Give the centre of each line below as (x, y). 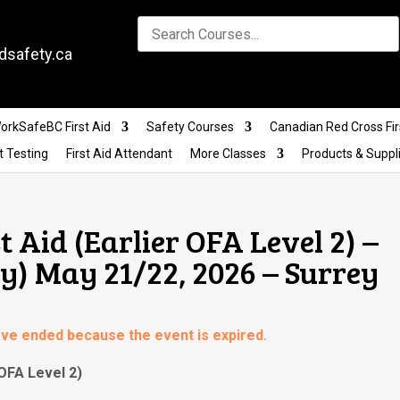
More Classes (228, 154)
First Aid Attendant (119, 154)
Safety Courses (190, 127)
